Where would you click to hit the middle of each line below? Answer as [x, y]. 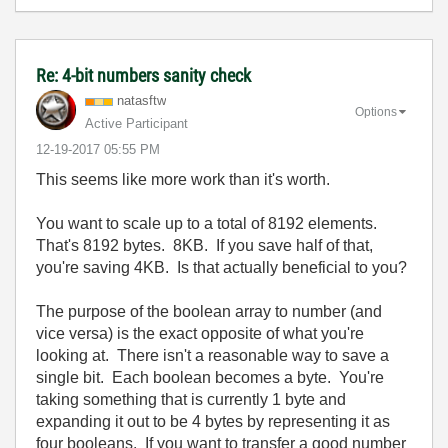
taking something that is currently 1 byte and [191, 400]
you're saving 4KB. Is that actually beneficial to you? [221, 268]
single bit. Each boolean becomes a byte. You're [210, 378]
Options [376, 112]
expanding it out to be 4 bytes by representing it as [213, 422]
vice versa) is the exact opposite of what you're [200, 334]
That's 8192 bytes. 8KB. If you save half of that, [204, 246]
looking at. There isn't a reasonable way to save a [212, 356]
